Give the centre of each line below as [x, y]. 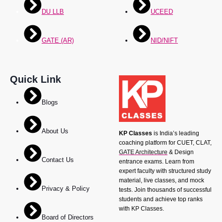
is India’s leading [176, 134]
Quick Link [35, 80]
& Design [181, 152]
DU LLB [53, 12]
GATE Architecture [143, 152]
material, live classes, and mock [162, 181]
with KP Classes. [141, 209]
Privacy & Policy [66, 189]
